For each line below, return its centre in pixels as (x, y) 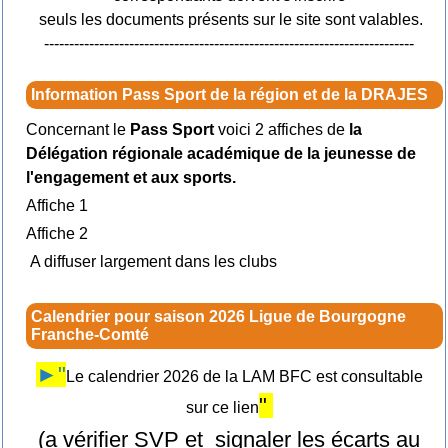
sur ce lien (222, 408)
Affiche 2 (56, 234)
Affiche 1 (56, 206)
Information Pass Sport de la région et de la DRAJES (229, 95)
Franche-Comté (89, 335)
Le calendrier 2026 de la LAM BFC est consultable (244, 377)
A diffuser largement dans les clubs (151, 262)
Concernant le (75, 130)
